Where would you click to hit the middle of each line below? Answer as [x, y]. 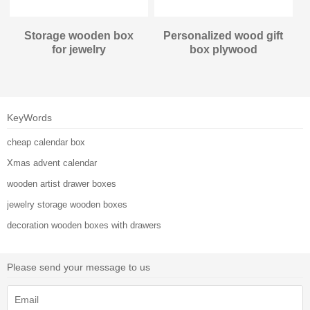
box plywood [223, 50]
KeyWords [29, 118]
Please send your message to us [79, 267]
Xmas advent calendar [52, 163]
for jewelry [79, 50]
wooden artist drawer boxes [62, 184]
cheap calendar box [46, 143]
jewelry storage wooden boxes [67, 205]
